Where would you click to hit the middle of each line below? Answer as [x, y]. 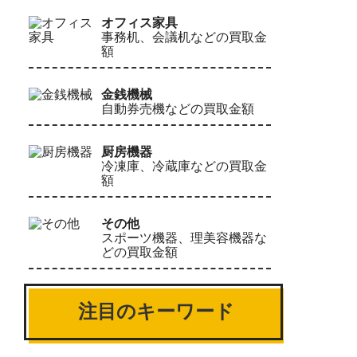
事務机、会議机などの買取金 [184, 37]
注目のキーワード [156, 311]
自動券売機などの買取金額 [178, 108]
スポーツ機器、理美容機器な [184, 237]
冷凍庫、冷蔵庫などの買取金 [184, 166]
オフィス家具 [140, 22]
